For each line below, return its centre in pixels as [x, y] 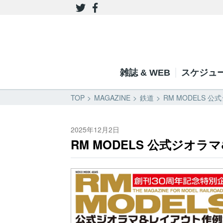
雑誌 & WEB [145, 73]
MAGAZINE [112, 98]
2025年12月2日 [95, 129]
